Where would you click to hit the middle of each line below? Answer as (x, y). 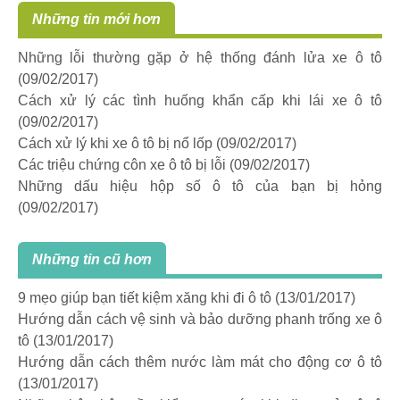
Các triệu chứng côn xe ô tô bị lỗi (122, 164)
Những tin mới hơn (96, 19)
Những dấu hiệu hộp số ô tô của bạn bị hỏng (200, 186)
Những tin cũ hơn (92, 259)
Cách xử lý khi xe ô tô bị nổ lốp (115, 143)
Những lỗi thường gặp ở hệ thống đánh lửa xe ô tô (200, 57)
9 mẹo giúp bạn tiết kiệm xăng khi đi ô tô (145, 297)
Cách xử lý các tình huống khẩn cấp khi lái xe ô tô (200, 100)
